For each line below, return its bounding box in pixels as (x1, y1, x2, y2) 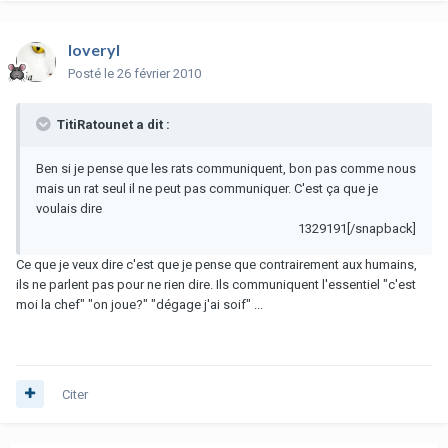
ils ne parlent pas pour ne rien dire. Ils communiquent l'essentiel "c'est (16, 276, 416, 292)
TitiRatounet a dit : (54, 116, 170, 132)
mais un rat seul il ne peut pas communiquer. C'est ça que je (36, 180, 378, 196)
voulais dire (36, 200, 102, 216)
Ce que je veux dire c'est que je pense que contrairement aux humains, (16, 256, 417, 272)
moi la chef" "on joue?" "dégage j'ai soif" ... (16, 296, 263, 312)
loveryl (68, 39, 120, 59)
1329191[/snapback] (298, 220, 416, 236)
